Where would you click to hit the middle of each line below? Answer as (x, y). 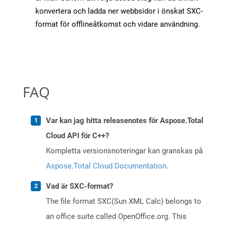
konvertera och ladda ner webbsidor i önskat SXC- (119, 11)
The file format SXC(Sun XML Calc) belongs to (124, 202)
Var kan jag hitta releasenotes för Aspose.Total (125, 121)
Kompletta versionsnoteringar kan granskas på (124, 151)
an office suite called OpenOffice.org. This (116, 217)
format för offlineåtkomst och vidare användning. (118, 24)
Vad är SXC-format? (79, 186)
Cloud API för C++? (77, 136)
